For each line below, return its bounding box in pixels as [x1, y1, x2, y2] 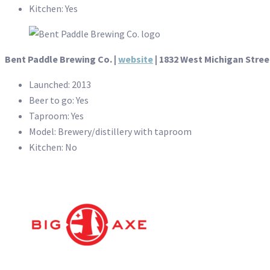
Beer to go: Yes [29, 94, 89, 107]
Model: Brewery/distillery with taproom [29, 125, 192, 138]
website [118, 53, 153, 66]
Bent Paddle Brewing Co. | [5, 53, 118, 66]
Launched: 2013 [29, 78, 91, 91]
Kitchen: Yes [29, 2, 78, 15]
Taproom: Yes [29, 110, 84, 122]
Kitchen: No [29, 141, 77, 154]
